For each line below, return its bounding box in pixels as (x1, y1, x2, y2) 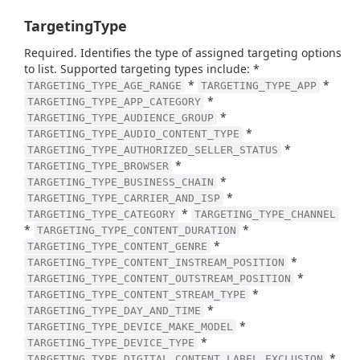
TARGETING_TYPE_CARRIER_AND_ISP (27, 192, 220, 204)
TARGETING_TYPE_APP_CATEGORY (27, 96, 201, 108)
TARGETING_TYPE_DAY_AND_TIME (27, 305, 201, 317)
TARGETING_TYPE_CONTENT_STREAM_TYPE (27, 288, 246, 301)
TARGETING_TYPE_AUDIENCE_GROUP (27, 112, 214, 124)
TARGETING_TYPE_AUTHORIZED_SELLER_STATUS (27, 144, 278, 156)
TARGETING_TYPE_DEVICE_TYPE (27, 337, 194, 349)
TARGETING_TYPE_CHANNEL (194, 208, 336, 220)
